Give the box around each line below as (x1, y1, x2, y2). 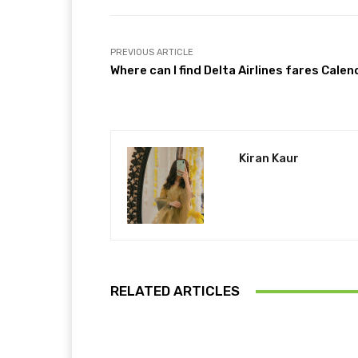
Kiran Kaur (239, 151, 299, 166)
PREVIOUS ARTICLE (110, 47, 193, 58)
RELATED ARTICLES (110, 283, 240, 300)
